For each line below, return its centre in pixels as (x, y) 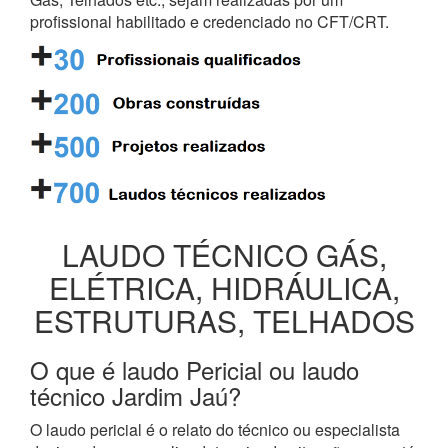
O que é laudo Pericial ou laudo (194, 369)
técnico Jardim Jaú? (135, 395)
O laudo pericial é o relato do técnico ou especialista (215, 429)
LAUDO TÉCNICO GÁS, (224, 254)
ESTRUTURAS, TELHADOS (224, 320)
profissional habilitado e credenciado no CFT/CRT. (209, 21)
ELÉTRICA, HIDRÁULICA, (224, 287)
